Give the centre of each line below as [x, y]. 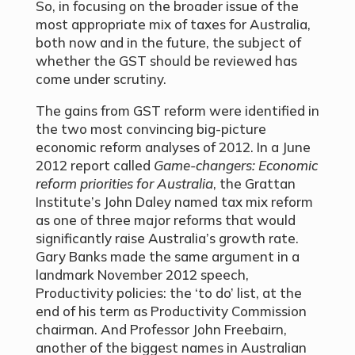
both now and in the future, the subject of [168, 43]
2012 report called [94, 166]
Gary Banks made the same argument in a [167, 257]
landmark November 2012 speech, [142, 275]
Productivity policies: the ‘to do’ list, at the [168, 293]
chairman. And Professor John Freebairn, [161, 330]
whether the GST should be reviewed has [166, 61]
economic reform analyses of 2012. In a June [173, 147]
